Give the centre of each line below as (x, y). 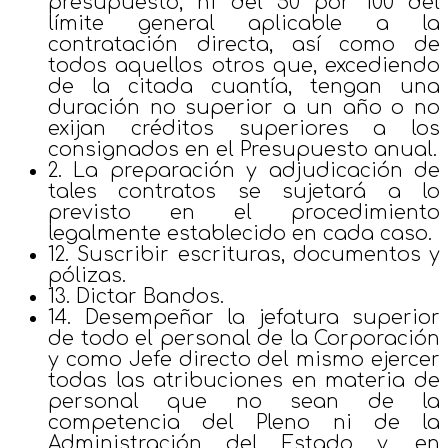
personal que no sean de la (244, 401)
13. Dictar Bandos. (136, 296)
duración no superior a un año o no (244, 107)
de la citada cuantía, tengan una (244, 86)
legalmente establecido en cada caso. (240, 233)
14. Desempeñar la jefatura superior (244, 317)
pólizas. (87, 275)
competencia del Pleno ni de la (244, 422)
